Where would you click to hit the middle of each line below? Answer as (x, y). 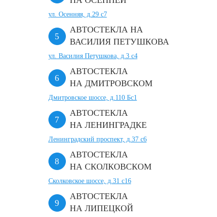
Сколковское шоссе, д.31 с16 (90, 181)
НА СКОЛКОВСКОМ (110, 167)
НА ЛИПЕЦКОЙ (101, 208)
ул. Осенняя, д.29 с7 (77, 14)
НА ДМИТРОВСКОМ (111, 83)
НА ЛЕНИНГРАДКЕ (108, 125)
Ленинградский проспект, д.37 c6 (97, 139)
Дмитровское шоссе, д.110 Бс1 (93, 98)
